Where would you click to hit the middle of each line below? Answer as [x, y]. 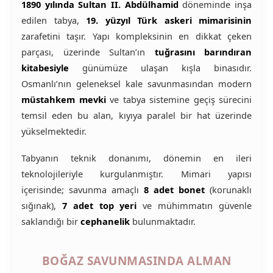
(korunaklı [228, 190]
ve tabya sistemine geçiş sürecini [179, 99]
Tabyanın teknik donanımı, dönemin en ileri [136, 158]
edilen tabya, [54, 20]
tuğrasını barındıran [203, 52]
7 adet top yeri [99, 205]
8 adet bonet [174, 190]
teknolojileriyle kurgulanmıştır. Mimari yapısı [136, 174]
